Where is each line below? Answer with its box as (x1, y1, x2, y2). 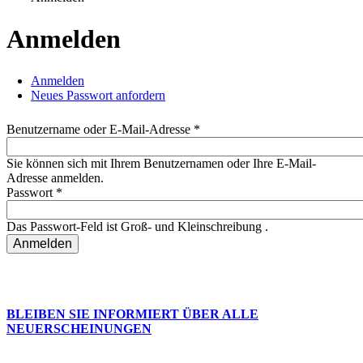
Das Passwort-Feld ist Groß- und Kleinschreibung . (6, 220, 268, 233)
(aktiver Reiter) (84, 74, 161, 88)
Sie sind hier (6, 6, 109, 28)
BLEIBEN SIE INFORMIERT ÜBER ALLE (6, 307, 258, 321)
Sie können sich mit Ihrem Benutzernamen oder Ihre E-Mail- (6, 156, 316, 170)
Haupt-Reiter (6, 89, 118, 111)
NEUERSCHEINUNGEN (6, 322, 152, 335)
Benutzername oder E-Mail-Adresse (6, 122, 194, 136)
